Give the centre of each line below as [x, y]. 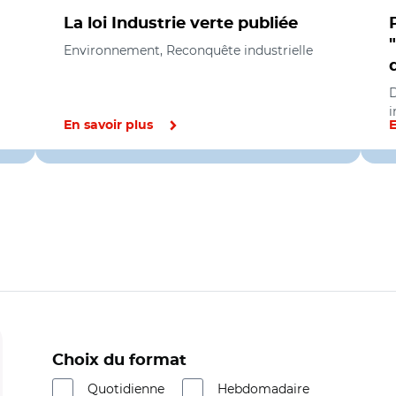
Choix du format [119, 361]
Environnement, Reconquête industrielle [188, 50]
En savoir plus [108, 126]
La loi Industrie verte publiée [181, 24]
